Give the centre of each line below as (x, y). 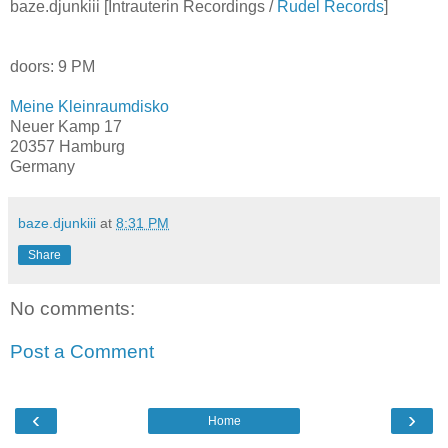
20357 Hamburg (67, 146)
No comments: (72, 308)
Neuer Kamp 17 (66, 126)
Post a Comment (82, 352)
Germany (42, 166)
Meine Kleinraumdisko (89, 106)
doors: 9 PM (52, 66)
